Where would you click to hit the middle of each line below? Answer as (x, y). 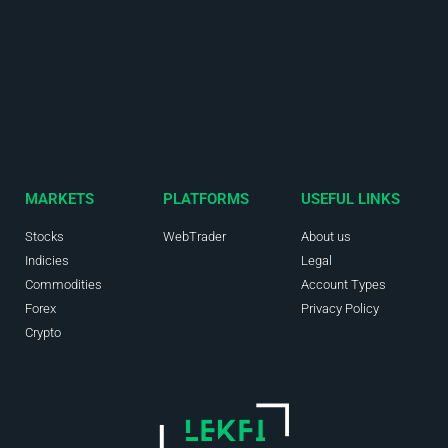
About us (325, 236)
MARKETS (59, 198)
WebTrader (194, 236)
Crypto (43, 332)
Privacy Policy (339, 308)
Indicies (47, 260)
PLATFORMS (205, 198)
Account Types (343, 284)
